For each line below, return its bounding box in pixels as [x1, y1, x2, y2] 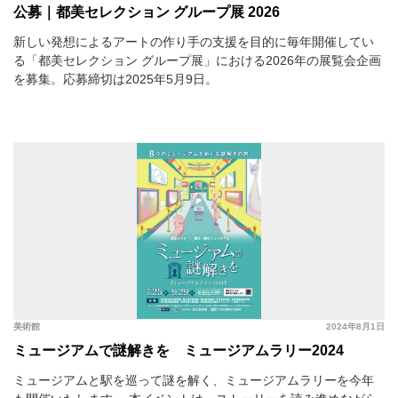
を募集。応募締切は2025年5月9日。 [13, 71, 218, 86]
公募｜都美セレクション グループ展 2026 [13, 4, 280, 20]
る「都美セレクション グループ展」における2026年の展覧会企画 [13, 52, 381, 68]
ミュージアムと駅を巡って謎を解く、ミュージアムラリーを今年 [13, 372, 374, 387]
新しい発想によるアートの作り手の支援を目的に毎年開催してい [13, 34, 374, 49]
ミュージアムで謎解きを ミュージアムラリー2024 [13, 342, 344, 358]
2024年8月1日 [326, 321, 385, 331]
